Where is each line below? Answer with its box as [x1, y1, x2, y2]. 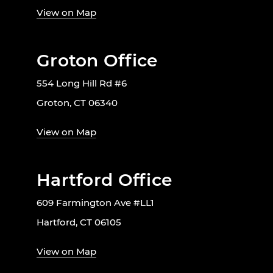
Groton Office [37, 49, 158, 71]
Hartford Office [37, 169, 172, 190]
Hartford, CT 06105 [37, 216, 121, 228]
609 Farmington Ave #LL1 [37, 196, 154, 208]
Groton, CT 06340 [37, 96, 118, 108]
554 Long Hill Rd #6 [37, 77, 127, 89]
